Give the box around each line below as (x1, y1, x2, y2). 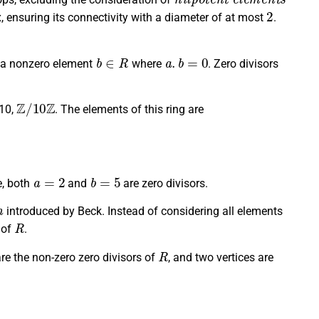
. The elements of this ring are (55, 103, 204, 117)
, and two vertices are (168, 250, 273, 264)
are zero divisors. (120, 177, 209, 190)
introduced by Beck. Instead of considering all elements (3, 204, 283, 219)
